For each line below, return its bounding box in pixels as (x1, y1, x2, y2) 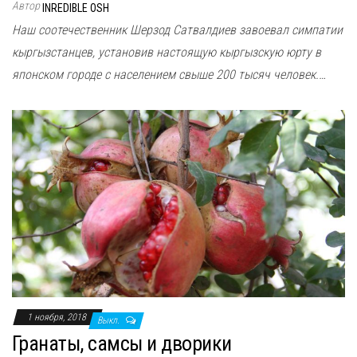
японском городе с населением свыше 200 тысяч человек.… (12, 67, 326, 83)
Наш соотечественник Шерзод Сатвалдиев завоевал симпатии (12, 22, 343, 38)
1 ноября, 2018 (27, 312, 88, 324)
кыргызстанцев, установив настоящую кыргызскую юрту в (12, 45, 321, 61)
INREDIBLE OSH (42, 2, 109, 15)
